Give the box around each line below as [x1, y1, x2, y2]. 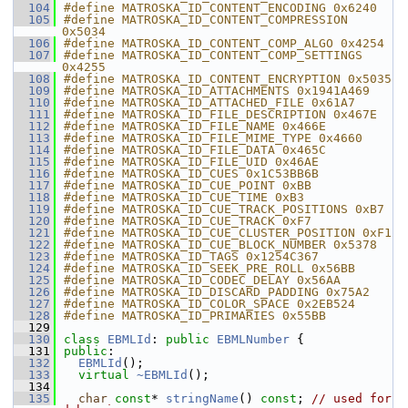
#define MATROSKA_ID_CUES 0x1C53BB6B [64, 167, 319, 180]
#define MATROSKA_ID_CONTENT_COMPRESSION [64, 13, 348, 26]
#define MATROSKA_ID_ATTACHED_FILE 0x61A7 [64, 96, 355, 109]
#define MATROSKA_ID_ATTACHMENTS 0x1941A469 [64, 84, 370, 97]
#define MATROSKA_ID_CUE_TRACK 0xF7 [64, 214, 311, 228]
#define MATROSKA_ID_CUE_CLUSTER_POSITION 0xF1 [64, 226, 392, 240]
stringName [166, 392, 239, 405]
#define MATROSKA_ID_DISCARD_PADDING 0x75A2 [64, 285, 370, 299]
